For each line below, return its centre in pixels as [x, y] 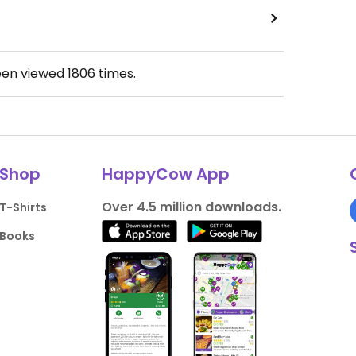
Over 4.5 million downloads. [191, 207]
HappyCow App [165, 174]
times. [116, 74]
